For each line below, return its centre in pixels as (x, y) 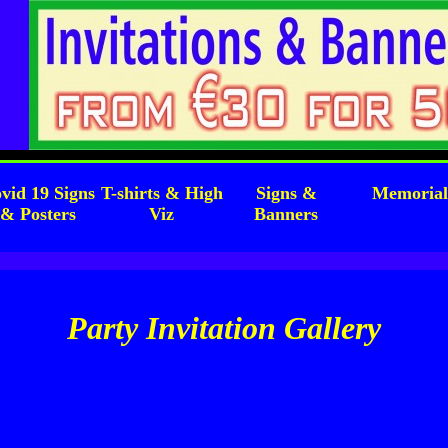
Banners (286, 214)
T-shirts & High (161, 193)
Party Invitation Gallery (224, 327)
